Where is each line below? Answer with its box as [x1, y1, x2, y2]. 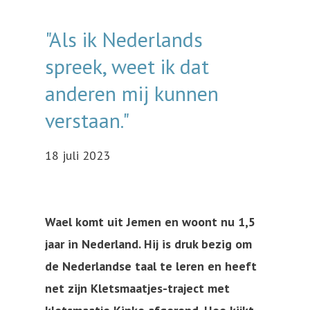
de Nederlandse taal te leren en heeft [45, 257, 257, 274]
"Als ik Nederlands [45, 25, 203, 53]
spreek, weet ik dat [45, 52, 209, 80]
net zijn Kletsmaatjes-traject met [45, 280, 230, 296]
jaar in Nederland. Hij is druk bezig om [45, 235, 252, 252]
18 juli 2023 [45, 147, 110, 163]
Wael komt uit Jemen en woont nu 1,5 [45, 213, 255, 230]
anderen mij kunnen [45, 79, 219, 107]
